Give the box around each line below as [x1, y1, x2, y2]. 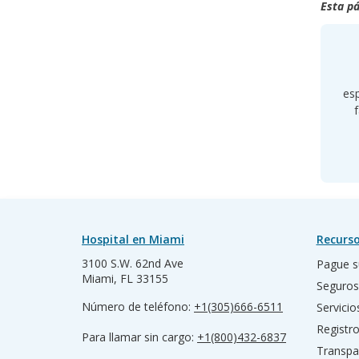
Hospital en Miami [82, 232, 184, 247]
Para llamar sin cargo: [82, 329, 197, 345]
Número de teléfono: [82, 299, 194, 314]
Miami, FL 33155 [82, 271, 168, 286]
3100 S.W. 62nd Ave [82, 256, 184, 271]
